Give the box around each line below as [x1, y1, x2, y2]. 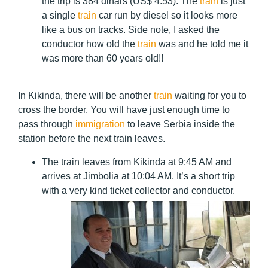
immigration [75, 119, 125, 130]
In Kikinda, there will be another [18, 90, 154, 101]
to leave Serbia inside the [125, 119, 235, 130]
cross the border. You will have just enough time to [18, 105, 230, 115]
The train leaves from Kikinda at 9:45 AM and [42, 156, 232, 167]
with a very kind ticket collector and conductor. [42, 185, 235, 196]
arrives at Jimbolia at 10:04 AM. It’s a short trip [42, 170, 235, 181]
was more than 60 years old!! [42, 53, 163, 63]
